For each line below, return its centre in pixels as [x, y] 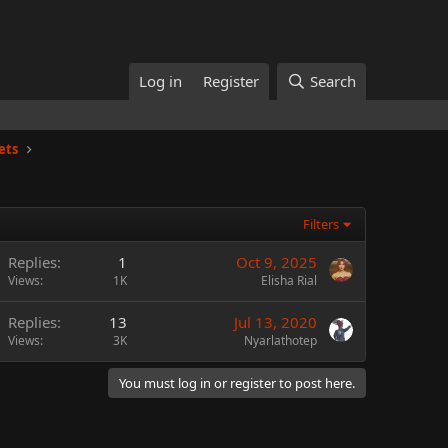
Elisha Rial [289, 280]
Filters [321, 224]
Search [333, 81]
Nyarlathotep [280, 340]
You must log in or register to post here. [237, 383]
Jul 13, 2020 [275, 322]
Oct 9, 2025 [276, 262]
